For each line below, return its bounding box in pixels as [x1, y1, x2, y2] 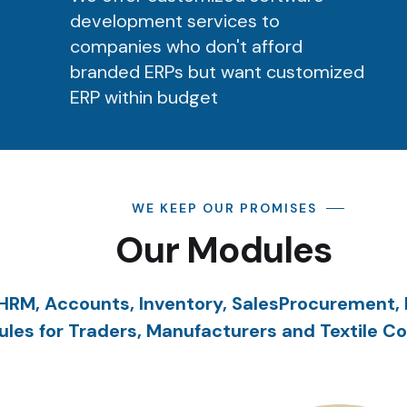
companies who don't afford [69, 35, 303, 58]
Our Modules [115, 226, 333, 273]
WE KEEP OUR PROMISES [131, 200, 317, 216]
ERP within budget [69, 85, 218, 109]
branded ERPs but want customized [69, 60, 364, 84]
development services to [69, 9, 280, 33]
